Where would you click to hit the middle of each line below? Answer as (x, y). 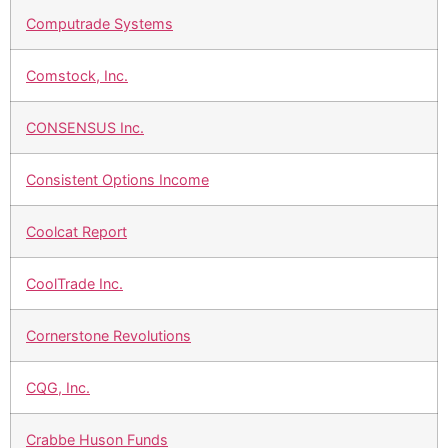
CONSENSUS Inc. (85, 128)
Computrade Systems (99, 24)
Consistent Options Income (117, 180)
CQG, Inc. (58, 388)
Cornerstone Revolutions (108, 336)
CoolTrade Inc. (74, 284)
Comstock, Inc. (77, 76)
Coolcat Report (76, 232)
